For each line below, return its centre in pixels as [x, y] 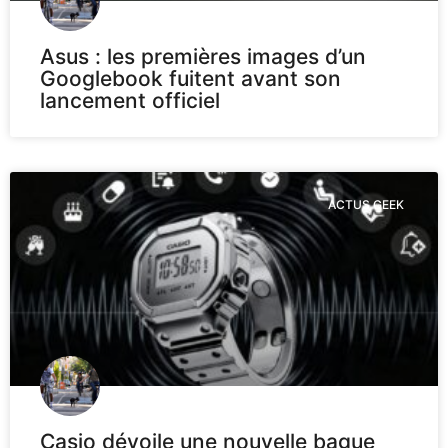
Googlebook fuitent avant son [190, 78]
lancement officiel [130, 100]
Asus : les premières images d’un [203, 56]
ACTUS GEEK [365, 204]
